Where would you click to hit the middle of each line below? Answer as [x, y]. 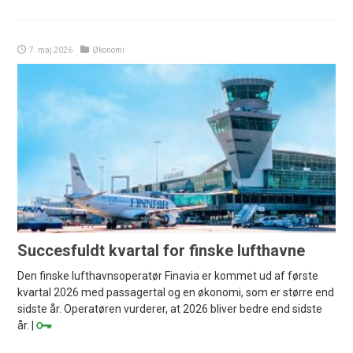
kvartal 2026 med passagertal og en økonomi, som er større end [176, 292]
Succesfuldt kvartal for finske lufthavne [162, 250]
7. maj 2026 [51, 50]
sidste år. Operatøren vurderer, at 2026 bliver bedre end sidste [170, 308]
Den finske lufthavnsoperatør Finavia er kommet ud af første [168, 275]
